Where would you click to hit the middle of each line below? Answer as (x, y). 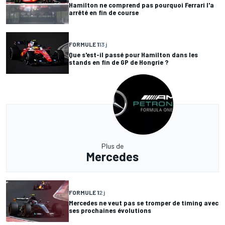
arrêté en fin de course (104, 12)
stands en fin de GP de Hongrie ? (119, 62)
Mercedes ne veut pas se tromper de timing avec (144, 202)
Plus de (113, 146)
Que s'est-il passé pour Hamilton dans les (133, 54)
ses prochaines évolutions (110, 210)
